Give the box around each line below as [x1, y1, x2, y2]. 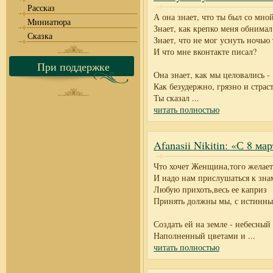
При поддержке [37, 59, 110, 74]
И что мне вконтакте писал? [154, 46, 257, 57]
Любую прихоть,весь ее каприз [154, 183, 267, 195]
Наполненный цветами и [154, 230, 246, 241]
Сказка [27, 30, 52, 41]
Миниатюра [27, 16, 71, 27]
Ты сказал [154, 92, 190, 104]
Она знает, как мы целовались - [154, 69, 270, 80]
